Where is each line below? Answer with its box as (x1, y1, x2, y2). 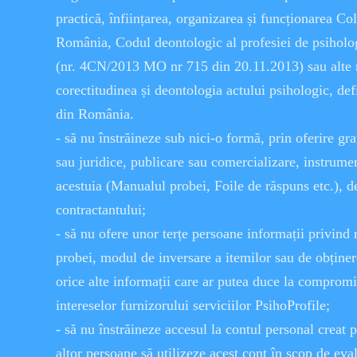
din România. (56, 106, 134, 122)
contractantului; (56, 202, 146, 218)
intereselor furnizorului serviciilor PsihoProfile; (56, 297, 330, 313)
